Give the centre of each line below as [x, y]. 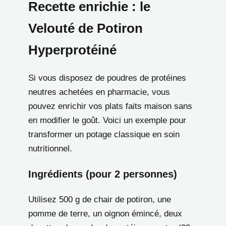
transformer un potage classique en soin [104, 134]
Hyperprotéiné [72, 50]
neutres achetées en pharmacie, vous [99, 92]
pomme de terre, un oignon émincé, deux [105, 213]
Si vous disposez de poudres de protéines [107, 78]
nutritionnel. [50, 148]
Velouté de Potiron [86, 28]
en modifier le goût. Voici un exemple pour [107, 120]
